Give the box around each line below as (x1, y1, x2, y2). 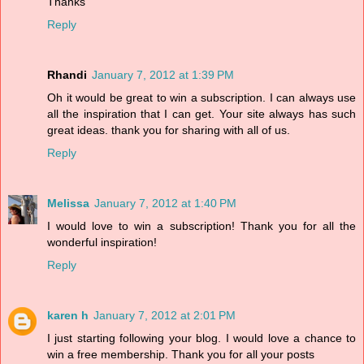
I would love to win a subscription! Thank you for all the (47, 219, 356, 233)
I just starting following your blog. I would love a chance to (47, 331, 356, 345)
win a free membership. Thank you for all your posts (47, 348, 314, 362)
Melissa (47, 197, 89, 210)
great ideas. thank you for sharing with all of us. (47, 123, 290, 137)
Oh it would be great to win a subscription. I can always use (47, 91, 356, 105)
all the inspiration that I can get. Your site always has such (47, 107, 356, 121)
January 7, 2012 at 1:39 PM (92, 68, 234, 82)
